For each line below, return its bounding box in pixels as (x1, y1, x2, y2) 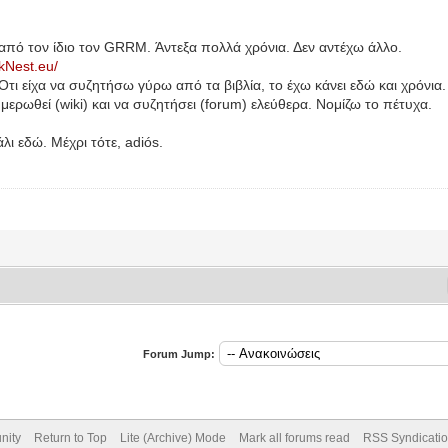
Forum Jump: (142, 348, 215, 360)
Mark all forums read (238, 431, 350, 445)
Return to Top (33, 431, 107, 445)
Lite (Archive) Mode (119, 431, 226, 445)
